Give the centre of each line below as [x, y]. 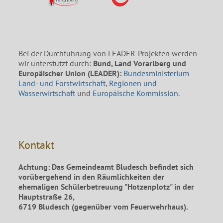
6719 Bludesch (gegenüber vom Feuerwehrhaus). [104, 207]
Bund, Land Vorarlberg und [140, 63]
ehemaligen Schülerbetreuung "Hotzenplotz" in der [107, 187]
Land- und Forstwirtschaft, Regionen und [88, 83]
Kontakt [37, 145]
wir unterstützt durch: [56, 63]
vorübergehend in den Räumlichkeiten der [92, 177]
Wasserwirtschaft [47, 93]
